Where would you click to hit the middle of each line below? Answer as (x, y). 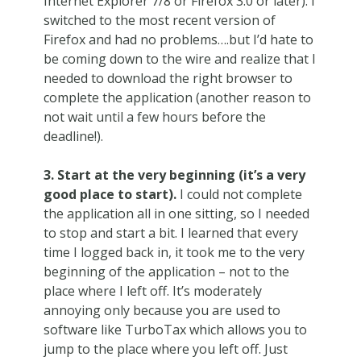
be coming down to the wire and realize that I (179, 58)
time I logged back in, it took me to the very (174, 252)
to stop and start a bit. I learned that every (170, 232)
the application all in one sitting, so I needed (176, 213)
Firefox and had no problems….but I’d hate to (178, 39)
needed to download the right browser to (168, 78)
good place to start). (110, 194)
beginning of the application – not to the (166, 271)
